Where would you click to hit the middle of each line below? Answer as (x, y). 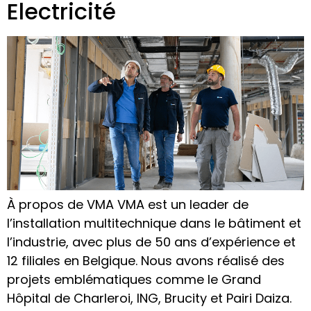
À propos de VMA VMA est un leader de (128, 205)
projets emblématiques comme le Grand (134, 280)
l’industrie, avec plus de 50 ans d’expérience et (151, 242)
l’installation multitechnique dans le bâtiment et (154, 224)
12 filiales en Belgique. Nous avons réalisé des (146, 261)
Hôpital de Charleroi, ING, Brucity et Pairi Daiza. (149, 299)
